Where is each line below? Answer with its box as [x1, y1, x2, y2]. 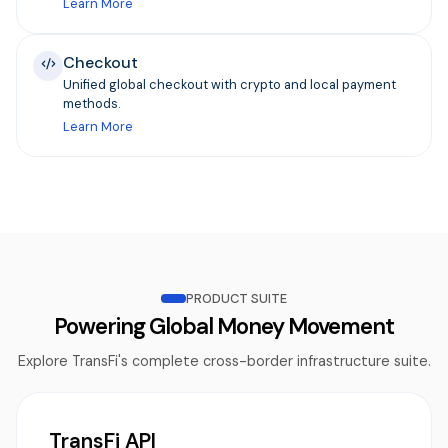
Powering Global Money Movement [54, 312, 394, 342]
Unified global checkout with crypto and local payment [63, 76, 396, 94]
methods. [63, 95, 120, 113]
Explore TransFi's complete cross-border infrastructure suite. [17, 352, 431, 371]
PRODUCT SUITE [186, 290, 288, 308]
